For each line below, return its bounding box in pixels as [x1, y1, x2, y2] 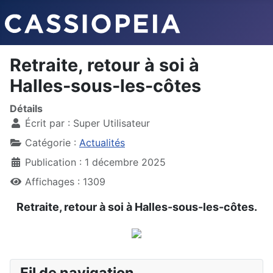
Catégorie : [22, 136, 79, 149]
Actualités [79, 136, 125, 149]
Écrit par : [22, 117, 73, 129]
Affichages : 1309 [25, 175, 105, 188]
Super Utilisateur [73, 117, 150, 129]
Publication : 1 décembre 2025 [25, 156, 166, 168]
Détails [10, 102, 43, 115]
